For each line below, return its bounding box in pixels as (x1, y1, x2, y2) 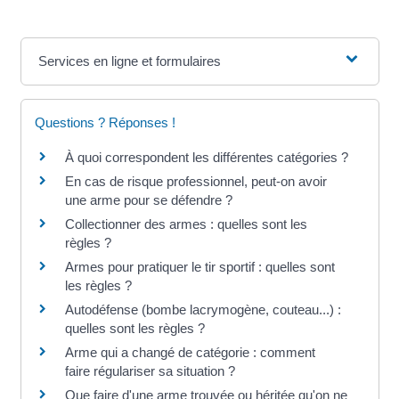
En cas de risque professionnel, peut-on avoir (64, 174, 327, 190)
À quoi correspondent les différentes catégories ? (64, 150, 348, 166)
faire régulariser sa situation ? (64, 363, 235, 379)
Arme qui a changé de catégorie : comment (64, 345, 315, 361)
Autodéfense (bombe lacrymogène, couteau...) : (64, 302, 341, 318)
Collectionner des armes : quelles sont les (64, 216, 307, 232)
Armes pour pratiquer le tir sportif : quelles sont (64, 259, 335, 275)
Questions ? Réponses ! (34, 115, 175, 131)
